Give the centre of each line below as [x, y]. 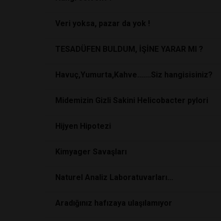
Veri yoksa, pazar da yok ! [103, 23]
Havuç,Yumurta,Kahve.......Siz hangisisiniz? [134, 74]
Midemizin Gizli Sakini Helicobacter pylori [132, 100]
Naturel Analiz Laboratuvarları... [114, 177]
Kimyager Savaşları [91, 151]
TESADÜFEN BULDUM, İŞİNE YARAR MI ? [129, 49]
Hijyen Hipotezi [83, 126]
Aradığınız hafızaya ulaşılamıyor [114, 203]
